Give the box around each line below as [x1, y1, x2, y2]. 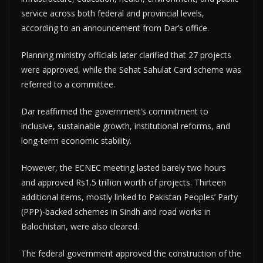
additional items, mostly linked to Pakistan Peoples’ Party [21, 191, 238, 203]
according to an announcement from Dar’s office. [21, 22, 209, 34]
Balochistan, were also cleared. [21, 221, 139, 232]
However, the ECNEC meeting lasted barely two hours [21, 162, 226, 174]
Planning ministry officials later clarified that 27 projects [21, 49, 231, 61]
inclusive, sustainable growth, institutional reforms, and [21, 120, 230, 132]
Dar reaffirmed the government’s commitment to [21, 106, 208, 117]
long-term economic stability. [21, 135, 131, 147]
